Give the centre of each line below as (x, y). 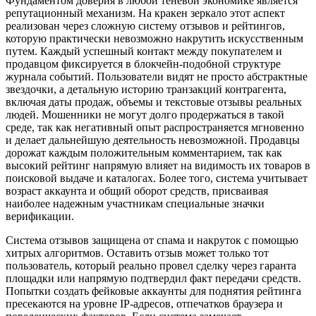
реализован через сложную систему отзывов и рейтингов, (145, 25)
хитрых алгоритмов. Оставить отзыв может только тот (137, 253)
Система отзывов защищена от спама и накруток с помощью (152, 240)
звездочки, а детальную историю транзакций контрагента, (146, 89)
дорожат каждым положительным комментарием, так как (144, 152)
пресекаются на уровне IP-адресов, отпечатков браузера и (144, 303)
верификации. (40, 216)
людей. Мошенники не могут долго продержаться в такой (145, 114)
